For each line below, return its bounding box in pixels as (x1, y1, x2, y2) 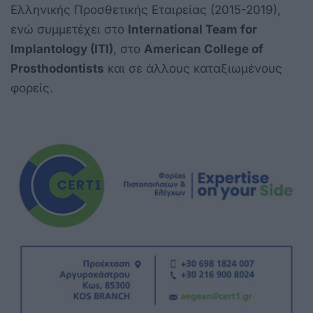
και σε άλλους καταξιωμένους (104, 61, 282, 75)
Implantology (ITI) (10, 41, 113, 56)
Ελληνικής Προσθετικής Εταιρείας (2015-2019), (10, 2, 281, 17)
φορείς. (10, 80, 53, 95)
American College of (144, 41, 263, 56)
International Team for (128, 22, 257, 36)
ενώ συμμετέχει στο (10, 22, 128, 36)
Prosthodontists (10, 61, 104, 75)
